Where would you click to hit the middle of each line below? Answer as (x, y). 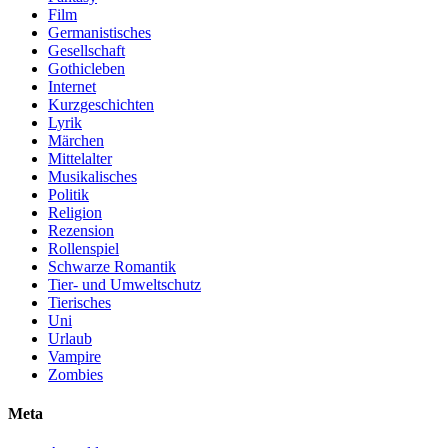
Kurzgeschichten (101, 104)
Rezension (81, 230)
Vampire (74, 356)
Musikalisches (92, 176)
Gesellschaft (86, 50)
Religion (75, 212)
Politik (68, 194)
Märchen (76, 140)
